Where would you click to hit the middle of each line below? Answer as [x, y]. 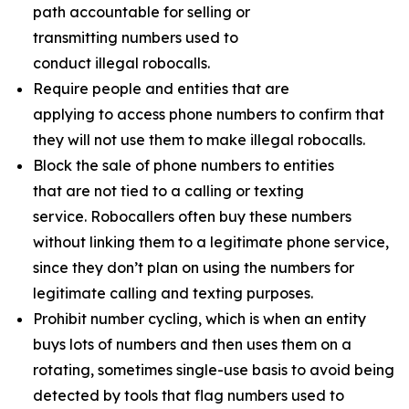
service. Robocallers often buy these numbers [192, 216]
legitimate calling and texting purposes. [173, 293]
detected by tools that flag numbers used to [189, 395]
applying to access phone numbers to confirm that [209, 114]
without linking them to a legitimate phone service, [211, 242]
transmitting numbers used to [136, 37]
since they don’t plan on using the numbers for [194, 267]
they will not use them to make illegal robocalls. [199, 140]
